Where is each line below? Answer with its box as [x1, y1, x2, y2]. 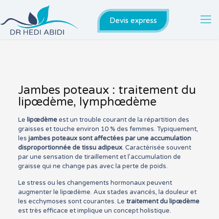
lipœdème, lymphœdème [18, 95, 156, 109]
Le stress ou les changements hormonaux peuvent [18, 179, 172, 187]
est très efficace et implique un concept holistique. [18, 207, 171, 215]
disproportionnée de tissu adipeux [18, 144, 122, 152]
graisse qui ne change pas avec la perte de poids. [18, 162, 168, 170]
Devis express [109, 16, 157, 25]
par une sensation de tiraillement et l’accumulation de [18, 153, 181, 161]
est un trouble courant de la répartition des [57, 116, 189, 124]
